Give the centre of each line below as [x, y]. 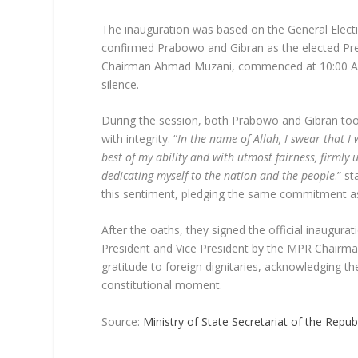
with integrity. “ [140, 138]
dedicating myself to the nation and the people [219, 175]
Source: [123, 321]
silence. [121, 84]
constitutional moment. [162, 285]
